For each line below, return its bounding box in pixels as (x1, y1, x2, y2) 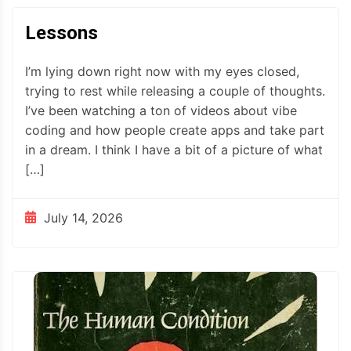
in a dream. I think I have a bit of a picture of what (25, 142, 323, 158)
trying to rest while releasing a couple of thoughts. (25, 83, 325, 100)
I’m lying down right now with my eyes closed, (25, 63, 299, 80)
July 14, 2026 (44, 210, 123, 226)
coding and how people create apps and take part (25, 122, 324, 139)
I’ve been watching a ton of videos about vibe (25, 103, 297, 119)
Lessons (25, 22, 98, 45)
